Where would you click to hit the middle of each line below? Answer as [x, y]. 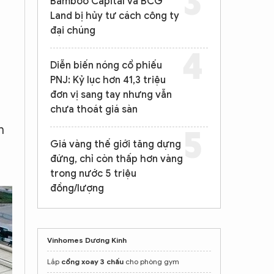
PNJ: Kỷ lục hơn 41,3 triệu [108, 80]
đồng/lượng [77, 188]
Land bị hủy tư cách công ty [115, 16]
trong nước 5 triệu [93, 174]
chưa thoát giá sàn [94, 109]
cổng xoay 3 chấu [92, 261]
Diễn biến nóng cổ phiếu [106, 65]
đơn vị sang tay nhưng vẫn [111, 95]
